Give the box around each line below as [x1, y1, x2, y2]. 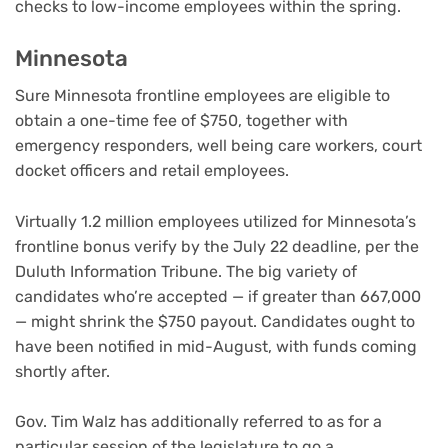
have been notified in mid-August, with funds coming [15, 336, 417, 356]
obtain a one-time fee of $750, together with [15, 111, 348, 131]
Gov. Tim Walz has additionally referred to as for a [15, 412, 382, 432]
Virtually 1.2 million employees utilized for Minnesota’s [15, 211, 416, 231]
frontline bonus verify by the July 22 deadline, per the [15, 236, 419, 256]
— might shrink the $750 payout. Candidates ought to [15, 311, 415, 331]
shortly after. [15, 361, 110, 381]
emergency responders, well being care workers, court [15, 136, 422, 156]
